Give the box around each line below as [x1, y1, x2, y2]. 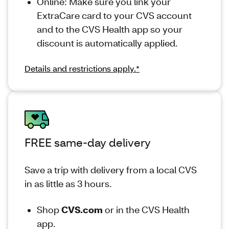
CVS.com [61, 203, 103, 216]
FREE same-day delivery [25, 135, 151, 150]
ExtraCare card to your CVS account [37, 9, 192, 22]
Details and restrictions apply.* [25, 63, 140, 74]
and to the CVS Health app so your [37, 23, 182, 36]
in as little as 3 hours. [25, 177, 112, 190]
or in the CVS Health [103, 203, 190, 216]
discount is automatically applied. [37, 37, 178, 50]
